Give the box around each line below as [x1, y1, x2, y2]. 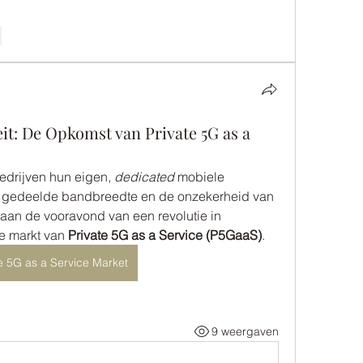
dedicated [114, 169, 174, 185]
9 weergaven [211, 323, 279, 339]
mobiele [174, 169, 224, 185]
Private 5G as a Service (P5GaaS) [68, 227, 262, 243]
